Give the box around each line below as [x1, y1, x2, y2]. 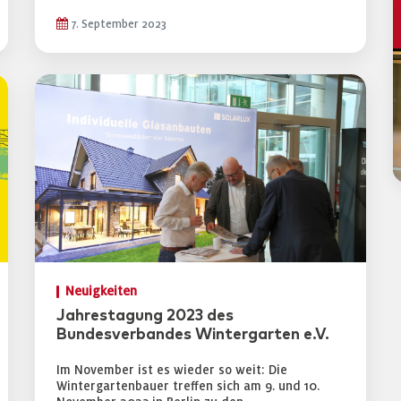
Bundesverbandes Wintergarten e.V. [56, 327, 329, 343]
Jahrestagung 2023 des [56, 308, 234, 324]
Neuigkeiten [65, 285, 137, 298]
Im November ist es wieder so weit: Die [56, 363, 287, 377]
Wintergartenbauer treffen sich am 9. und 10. [56, 380, 320, 393]
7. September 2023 [68, 18, 166, 30]
